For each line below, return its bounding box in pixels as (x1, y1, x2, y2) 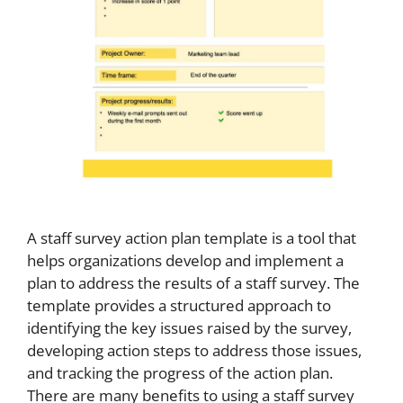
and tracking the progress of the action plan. (27, 362, 333, 383)
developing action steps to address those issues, (27, 339, 362, 361)
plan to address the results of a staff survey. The (27, 272, 360, 293)
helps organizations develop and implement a (27, 249, 344, 271)
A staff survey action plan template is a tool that (27, 227, 356, 248)
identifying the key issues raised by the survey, (27, 317, 352, 338)
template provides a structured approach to (27, 294, 331, 316)
